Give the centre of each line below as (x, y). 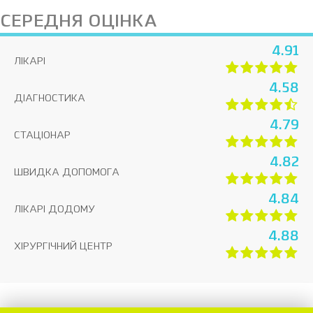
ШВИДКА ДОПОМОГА (67, 173)
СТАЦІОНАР (42, 136)
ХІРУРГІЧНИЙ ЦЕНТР (63, 247)
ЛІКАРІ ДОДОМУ (54, 210)
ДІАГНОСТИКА (50, 99)
